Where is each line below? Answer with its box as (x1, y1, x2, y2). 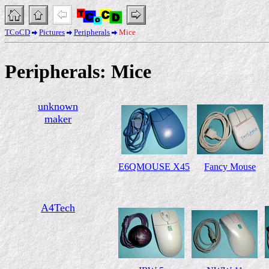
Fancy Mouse (204, 162, 256, 172)
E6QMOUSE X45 (118, 162, 190, 172)
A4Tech (41, 202, 75, 214)
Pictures (39, 28, 65, 37)
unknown (38, 100, 78, 112)
